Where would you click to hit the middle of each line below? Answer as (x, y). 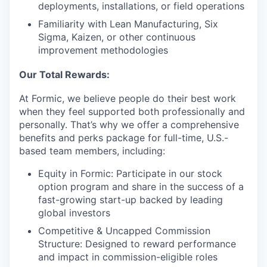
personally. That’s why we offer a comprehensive (129, 125)
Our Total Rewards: (64, 74)
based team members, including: (92, 151)
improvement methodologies (103, 50)
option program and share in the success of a (141, 187)
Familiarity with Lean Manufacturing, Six (128, 24)
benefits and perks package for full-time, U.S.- (124, 138)
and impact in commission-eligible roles (128, 257)
